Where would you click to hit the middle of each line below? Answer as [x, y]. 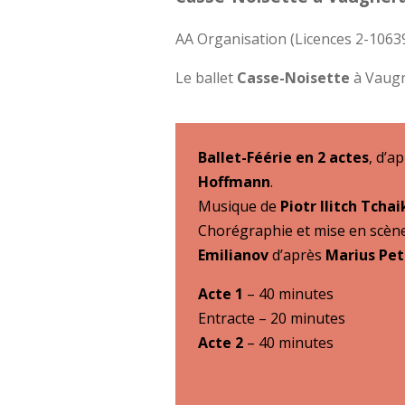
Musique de [240, 206]
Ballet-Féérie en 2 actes [284, 157]
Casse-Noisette [294, 77]
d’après [297, 254]
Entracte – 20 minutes [272, 318]
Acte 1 [221, 293]
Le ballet [207, 77]
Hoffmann [235, 181]
